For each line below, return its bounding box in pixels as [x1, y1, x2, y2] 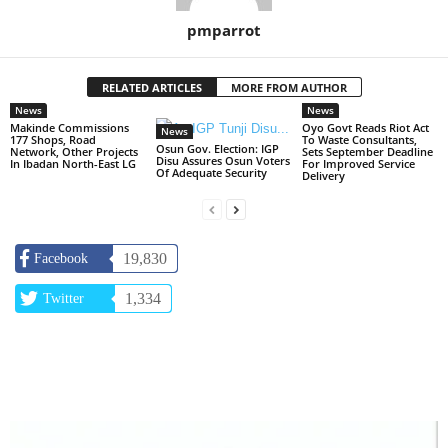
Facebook [34, 250, 88, 266]
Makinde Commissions [10, 119, 129, 135]
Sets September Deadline [301, 143, 433, 159]
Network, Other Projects [10, 143, 138, 159]
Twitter [43, 290, 84, 306]
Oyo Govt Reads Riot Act [301, 119, 429, 135]
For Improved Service [301, 155, 415, 171]
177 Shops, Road [10, 131, 96, 147]
